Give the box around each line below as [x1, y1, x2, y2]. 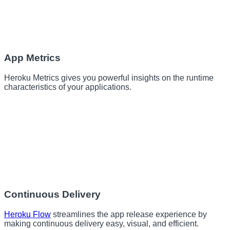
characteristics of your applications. [4, 83, 131, 92]
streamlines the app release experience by [51, 209, 207, 219]
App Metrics [4, 52, 61, 64]
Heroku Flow [4, 209, 51, 219]
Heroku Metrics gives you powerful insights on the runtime [4, 73, 214, 83]
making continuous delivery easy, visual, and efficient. [4, 219, 199, 228]
